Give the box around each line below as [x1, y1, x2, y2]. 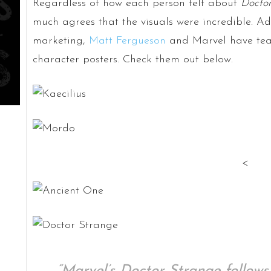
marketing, [32, 34, 89, 47]
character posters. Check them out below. [32, 53, 233, 65]
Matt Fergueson [88, 34, 166, 47]
